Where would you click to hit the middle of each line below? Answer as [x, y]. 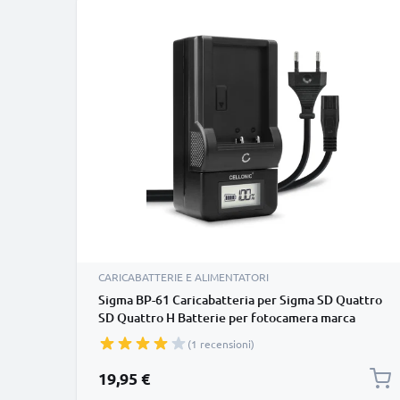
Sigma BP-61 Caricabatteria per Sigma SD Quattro [240, 300]
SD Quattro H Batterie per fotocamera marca [227, 317]
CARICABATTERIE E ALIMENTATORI [183, 277]
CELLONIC [127, 335]
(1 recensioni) [221, 344]
